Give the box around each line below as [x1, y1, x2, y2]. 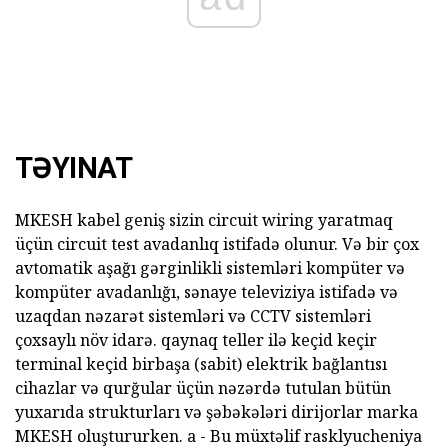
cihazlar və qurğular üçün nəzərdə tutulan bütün [15, 377, 391, 399]
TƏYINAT [15, 151, 132, 185]
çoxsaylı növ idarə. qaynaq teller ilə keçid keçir [15, 329, 377, 351]
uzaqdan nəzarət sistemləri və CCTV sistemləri [15, 305, 371, 327]
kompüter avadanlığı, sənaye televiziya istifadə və [15, 281, 398, 303]
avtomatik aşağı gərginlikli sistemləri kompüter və [15, 257, 405, 279]
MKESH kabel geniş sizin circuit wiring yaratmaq [15, 209, 393, 231]
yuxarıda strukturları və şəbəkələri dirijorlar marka [15, 401, 418, 423]
